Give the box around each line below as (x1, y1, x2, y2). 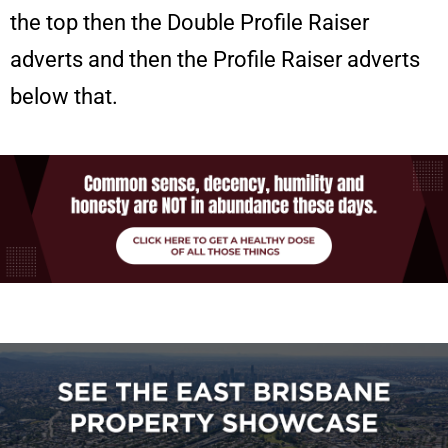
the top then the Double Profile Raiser (10, 10, 369, 36)
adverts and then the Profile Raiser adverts (10, 47, 420, 73)
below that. (10, 84, 118, 110)
